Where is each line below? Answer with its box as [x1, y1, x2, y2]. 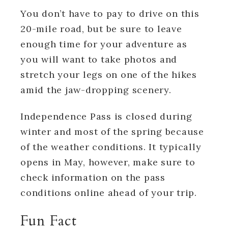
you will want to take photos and [20, 53, 177, 65]
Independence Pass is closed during [20, 110, 192, 122]
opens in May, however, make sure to [20, 156, 195, 168]
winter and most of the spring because [20, 125, 204, 137]
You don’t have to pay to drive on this [20, 7, 199, 19]
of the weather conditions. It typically [20, 140, 202, 153]
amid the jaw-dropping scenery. [20, 83, 172, 96]
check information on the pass [20, 171, 165, 183]
